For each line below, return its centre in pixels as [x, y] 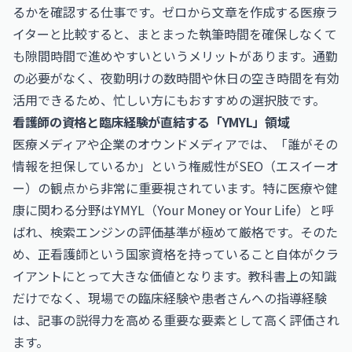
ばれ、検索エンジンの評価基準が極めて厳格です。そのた [175, 232]
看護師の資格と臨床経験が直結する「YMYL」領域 [151, 122]
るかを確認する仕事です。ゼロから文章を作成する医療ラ [175, 12]
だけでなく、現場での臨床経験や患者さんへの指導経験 [170, 298]
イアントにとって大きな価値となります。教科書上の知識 [174, 276]
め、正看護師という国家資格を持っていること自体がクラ [176, 254]
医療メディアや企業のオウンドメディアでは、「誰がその [175, 144]
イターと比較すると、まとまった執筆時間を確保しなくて [175, 34]
